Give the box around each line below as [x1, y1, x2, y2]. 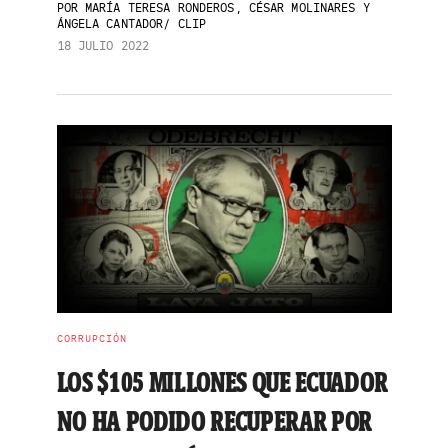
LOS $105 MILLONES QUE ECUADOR [56, 365, 388, 399]
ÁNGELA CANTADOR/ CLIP [56, 16, 207, 31]
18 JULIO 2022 [56, 38, 150, 53]
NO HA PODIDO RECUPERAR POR [56, 404, 373, 438]
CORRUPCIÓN [56, 332, 127, 345]
